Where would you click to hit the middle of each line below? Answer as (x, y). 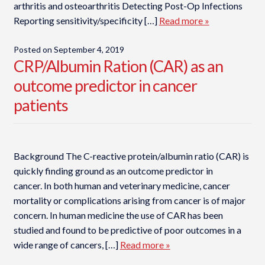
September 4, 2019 (89, 49)
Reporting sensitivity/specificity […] (86, 21)
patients (41, 105)
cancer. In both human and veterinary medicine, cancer (122, 186)
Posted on (33, 49)
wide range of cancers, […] (67, 245)
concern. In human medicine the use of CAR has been (118, 215)
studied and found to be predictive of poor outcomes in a (127, 230)
